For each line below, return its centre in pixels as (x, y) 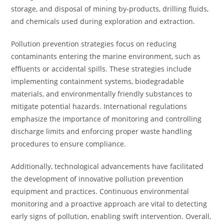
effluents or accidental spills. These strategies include (101, 69)
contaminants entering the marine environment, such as (106, 56)
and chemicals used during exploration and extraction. (103, 21)
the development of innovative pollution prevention (97, 179)
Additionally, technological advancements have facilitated (107, 166)
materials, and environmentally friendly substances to (102, 94)
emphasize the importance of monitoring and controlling (106, 119)
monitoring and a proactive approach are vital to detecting (109, 204)
